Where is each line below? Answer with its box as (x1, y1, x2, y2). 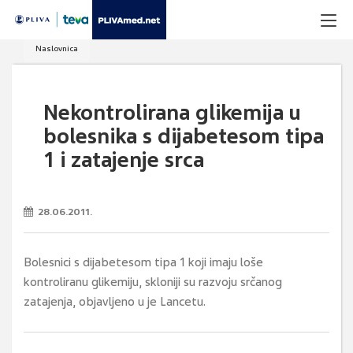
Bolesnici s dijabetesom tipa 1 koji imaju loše (24, 255, 263, 270)
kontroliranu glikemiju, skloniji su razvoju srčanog (24, 274, 282, 290)
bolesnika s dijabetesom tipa (43, 123, 324, 150)
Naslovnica (35, 43, 78, 54)
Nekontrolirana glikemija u (43, 99, 301, 126)
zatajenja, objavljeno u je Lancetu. (24, 294, 206, 310)
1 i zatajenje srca (43, 147, 204, 173)
